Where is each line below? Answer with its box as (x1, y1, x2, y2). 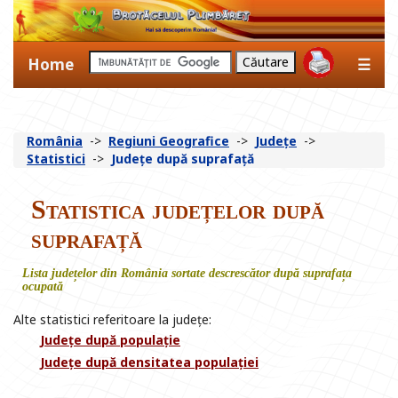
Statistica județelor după (31, 195, 324, 225)
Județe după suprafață (111, 150, 254, 168)
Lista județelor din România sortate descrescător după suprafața (22, 267, 352, 281)
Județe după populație (40, 331, 180, 349)
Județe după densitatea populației (40, 354, 259, 371)
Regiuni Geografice (108, 132, 229, 150)
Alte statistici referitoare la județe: (13, 311, 211, 329)
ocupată (22, 280, 63, 294)
